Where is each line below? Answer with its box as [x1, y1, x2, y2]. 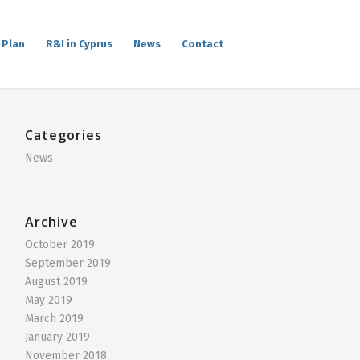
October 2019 [25, 238, 95, 252]
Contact [182, 38, 223, 50]
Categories [25, 126, 102, 144]
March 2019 [25, 312, 84, 325]
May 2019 [25, 293, 72, 307]
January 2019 [25, 330, 90, 344]
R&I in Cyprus [46, 38, 112, 50]
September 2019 [25, 256, 111, 270]
